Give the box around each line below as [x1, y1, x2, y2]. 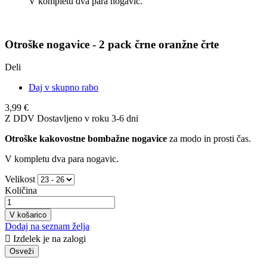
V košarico [10, 210, 46, 220]
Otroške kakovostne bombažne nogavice [5, 133, 169, 144]
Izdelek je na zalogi [11, 234, 86, 244]
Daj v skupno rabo [29, 82, 98, 93]
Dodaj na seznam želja [5, 221, 89, 232]
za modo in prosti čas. [169, 133, 251, 144]
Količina [5, 185, 37, 196]
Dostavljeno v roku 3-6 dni [37, 113, 138, 124]
